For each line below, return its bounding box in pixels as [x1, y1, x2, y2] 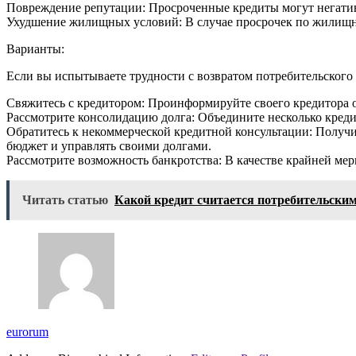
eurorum [6, 325, 48, 339]
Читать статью [22, 193, 108, 207]
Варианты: [6, 42, 64, 56]
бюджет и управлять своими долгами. [6, 139, 211, 153]
